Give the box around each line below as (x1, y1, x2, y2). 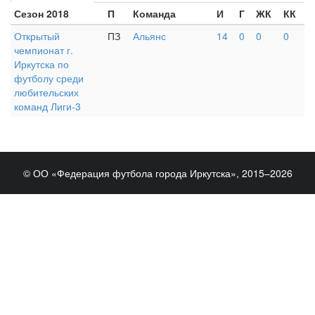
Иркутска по (14, 57, 69, 71)
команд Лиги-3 (14, 99, 81, 113)
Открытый (14, 29, 60, 43)
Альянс (133, 29, 166, 43)
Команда (133, 6, 176, 20)
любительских (14, 85, 79, 99)
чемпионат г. (14, 43, 73, 57)
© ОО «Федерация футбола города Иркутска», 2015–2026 (22, 166, 292, 180)
